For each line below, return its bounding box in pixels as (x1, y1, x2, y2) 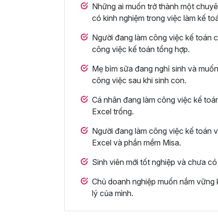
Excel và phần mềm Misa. (92, 138, 181, 148)
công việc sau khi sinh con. (92, 75, 186, 86)
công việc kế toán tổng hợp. (92, 44, 190, 54)
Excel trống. (92, 107, 134, 117)
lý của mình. (92, 188, 133, 199)
